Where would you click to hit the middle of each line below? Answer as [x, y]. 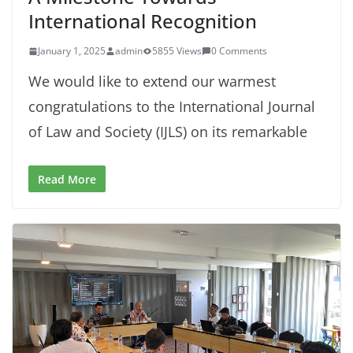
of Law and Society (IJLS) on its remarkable [168, 132]
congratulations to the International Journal [172, 107]
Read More [67, 180]
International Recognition [143, 21]
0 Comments [239, 51]
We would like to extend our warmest [152, 82]
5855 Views [177, 51]
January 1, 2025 [72, 51]
